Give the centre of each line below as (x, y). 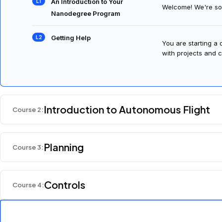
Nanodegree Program (86, 14)
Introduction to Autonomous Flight (127, 110)
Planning (64, 147)
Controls (65, 185)
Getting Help (71, 38)
